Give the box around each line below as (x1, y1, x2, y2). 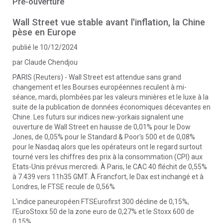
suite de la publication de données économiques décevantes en (12, 103, 211, 111)
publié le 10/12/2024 (12, 43, 78, 51)
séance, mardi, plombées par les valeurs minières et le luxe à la (12, 93, 209, 101)
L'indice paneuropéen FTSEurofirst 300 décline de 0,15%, (12, 198, 189, 206)
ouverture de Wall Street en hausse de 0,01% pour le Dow (12, 123, 191, 131)
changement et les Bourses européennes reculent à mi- (12, 83, 187, 91)
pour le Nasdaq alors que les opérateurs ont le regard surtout (12, 143, 202, 151)
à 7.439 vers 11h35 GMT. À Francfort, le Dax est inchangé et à (12, 173, 204, 181)
